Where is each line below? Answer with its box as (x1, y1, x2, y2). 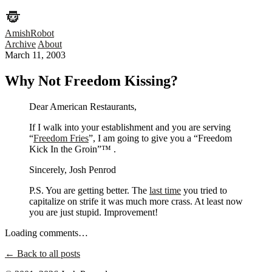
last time (149, 185, 181, 196)
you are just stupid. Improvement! (29, 207, 158, 218)
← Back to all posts (5, 248, 80, 259)
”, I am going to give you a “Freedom (89, 133, 232, 144)
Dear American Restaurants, (29, 101, 137, 112)
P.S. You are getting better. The (29, 185, 149, 196)
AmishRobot (5, 28, 54, 39)
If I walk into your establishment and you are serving (29, 122, 231, 133)
